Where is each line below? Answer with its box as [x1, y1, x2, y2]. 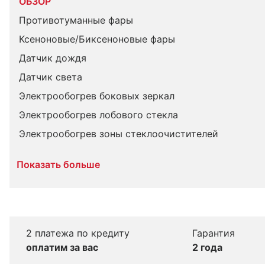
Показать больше [17, 159, 100, 170]
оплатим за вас [25, 241, 98, 253]
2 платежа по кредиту [25, 227, 130, 239]
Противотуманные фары [19, 14, 133, 26]
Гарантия [192, 227, 235, 239]
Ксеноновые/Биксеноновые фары [19, 33, 175, 45]
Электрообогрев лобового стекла [19, 109, 178, 121]
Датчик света [19, 71, 82, 83]
